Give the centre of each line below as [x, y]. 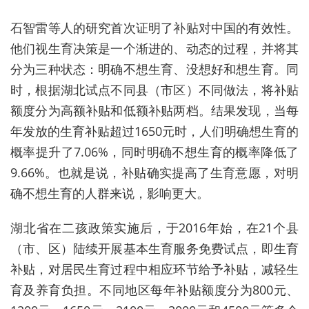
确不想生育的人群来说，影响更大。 [110, 193]
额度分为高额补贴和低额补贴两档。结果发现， [142, 111]
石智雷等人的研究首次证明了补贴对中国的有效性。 [154, 28]
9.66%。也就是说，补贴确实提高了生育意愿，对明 [154, 173]
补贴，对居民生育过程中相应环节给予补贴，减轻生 [154, 269]
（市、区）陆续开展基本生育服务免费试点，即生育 [154, 249]
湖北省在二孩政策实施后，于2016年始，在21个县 [154, 228]
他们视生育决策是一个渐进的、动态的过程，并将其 [154, 49]
